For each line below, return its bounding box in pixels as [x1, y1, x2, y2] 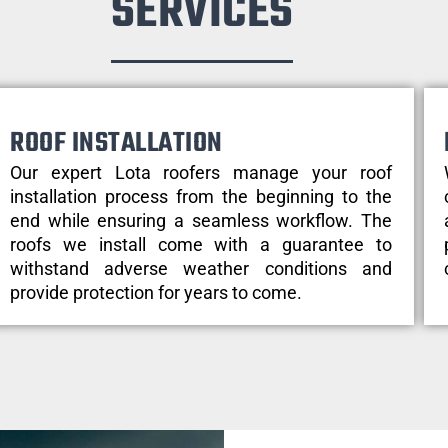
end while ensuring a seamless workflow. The [10, 209, 392, 231]
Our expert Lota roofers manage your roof [10, 161, 392, 183]
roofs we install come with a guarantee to [10, 233, 392, 255]
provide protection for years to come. [10, 281, 303, 303]
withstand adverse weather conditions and [10, 257, 392, 279]
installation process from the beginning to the [10, 185, 392, 207]
